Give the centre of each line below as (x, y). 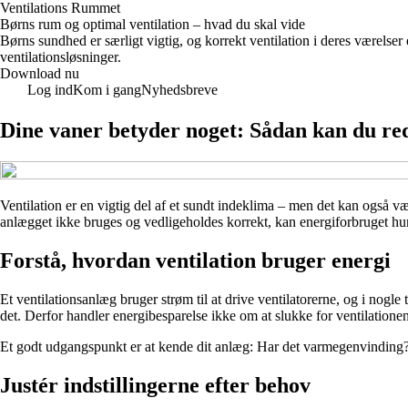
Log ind (50, 90)
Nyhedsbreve (179, 90)
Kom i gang (107, 90)
